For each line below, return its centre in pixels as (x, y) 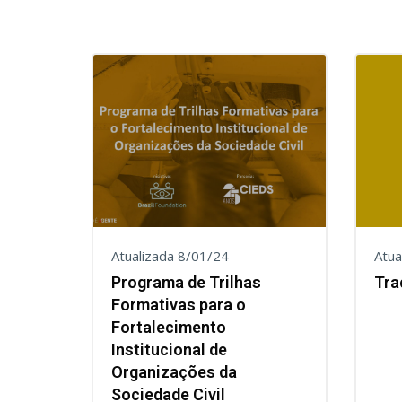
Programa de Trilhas (186, 282)
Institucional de (169, 350)
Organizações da (174, 372)
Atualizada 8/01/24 (170, 256)
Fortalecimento (169, 327)
